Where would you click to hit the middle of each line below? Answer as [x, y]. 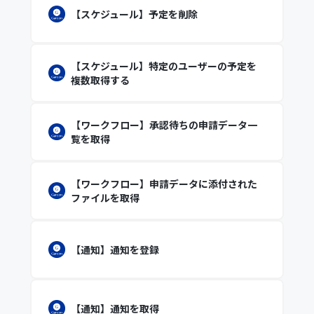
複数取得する [100, 80]
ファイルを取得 [105, 198]
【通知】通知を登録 [115, 250]
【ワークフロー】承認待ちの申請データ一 [164, 125]
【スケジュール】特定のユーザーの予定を [163, 66]
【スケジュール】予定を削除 [134, 14]
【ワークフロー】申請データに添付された [164, 184]
